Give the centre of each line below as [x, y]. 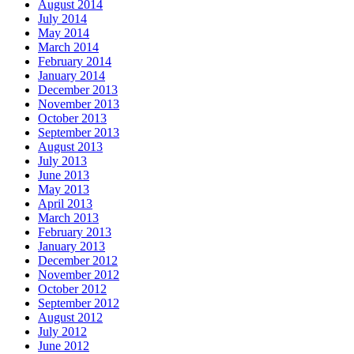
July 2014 [62, 19]
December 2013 [78, 90]
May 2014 [64, 33]
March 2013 [68, 218]
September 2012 [79, 303]
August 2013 [70, 147]
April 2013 [65, 204]
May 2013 [64, 190]
